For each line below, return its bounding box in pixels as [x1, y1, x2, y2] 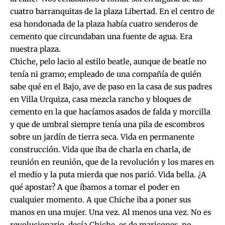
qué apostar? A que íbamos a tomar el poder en [10, 182, 180, 192]
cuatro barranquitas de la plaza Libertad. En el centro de [10, 6, 214, 16]
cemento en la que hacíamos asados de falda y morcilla [10, 106, 210, 117]
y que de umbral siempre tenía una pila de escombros [10, 119, 204, 129]
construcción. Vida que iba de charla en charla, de [10, 144, 191, 154]
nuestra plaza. [10, 44, 61, 54]
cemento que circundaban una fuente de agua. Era [10, 31, 192, 41]
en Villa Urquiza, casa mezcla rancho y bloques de [10, 94, 191, 104]
